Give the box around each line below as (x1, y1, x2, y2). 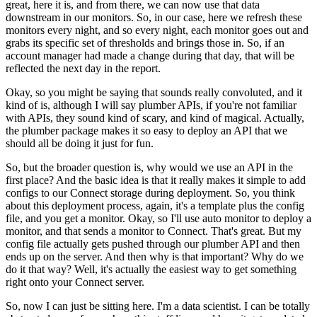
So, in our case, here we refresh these (137, 11, 302, 23)
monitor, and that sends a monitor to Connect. (6, 224, 208, 237)
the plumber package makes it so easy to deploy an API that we (6, 124, 287, 137)
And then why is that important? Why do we (105, 250, 304, 263)
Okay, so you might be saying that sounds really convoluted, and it (6, 86, 302, 98)
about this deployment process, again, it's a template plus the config (6, 199, 304, 212)
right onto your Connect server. (6, 275, 144, 288)
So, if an (247, 36, 284, 49)
